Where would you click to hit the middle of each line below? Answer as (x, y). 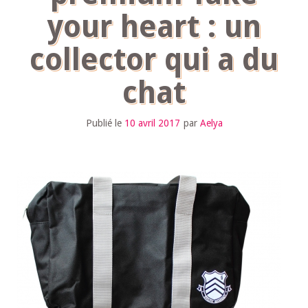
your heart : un (154, 27)
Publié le (105, 123)
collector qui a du (154, 60)
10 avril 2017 (152, 123)
